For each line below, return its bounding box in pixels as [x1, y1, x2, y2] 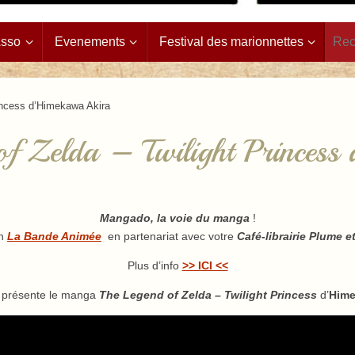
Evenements [55, 34, 125, 48]
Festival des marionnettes [158, 34, 303, 48]
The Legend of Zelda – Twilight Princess [98, 288, 317, 301]
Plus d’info [127, 258, 182, 272]
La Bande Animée [7, 229, 101, 242]
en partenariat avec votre [108, 229, 237, 242]
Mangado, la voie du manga [99, 211, 250, 224]
